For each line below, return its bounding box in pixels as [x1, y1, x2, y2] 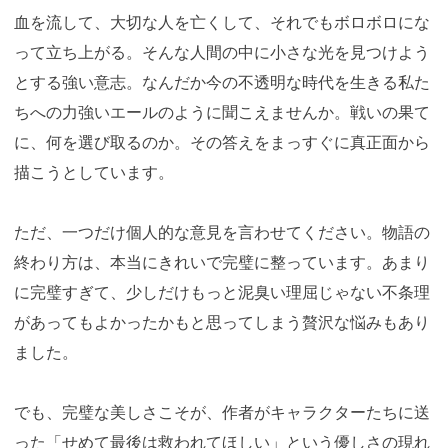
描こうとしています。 [14, 161, 174, 182]
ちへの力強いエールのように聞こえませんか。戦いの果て [14, 101, 430, 122]
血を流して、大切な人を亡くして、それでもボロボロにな [14, 11, 430, 32]
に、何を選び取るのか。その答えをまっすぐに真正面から [14, 131, 430, 152]
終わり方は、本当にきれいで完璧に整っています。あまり [14, 251, 430, 272]
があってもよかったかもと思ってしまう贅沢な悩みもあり [14, 311, 430, 332]
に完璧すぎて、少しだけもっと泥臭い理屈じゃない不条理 [14, 281, 430, 302]
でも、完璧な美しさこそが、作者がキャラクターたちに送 [14, 401, 430, 422]
